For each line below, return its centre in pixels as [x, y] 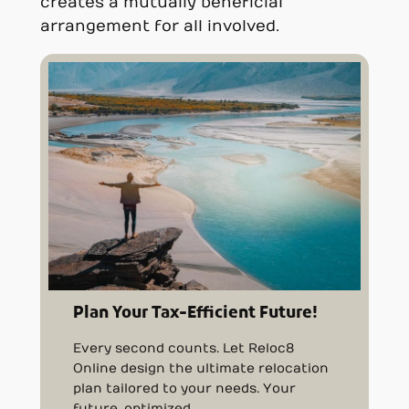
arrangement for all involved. [159, 26]
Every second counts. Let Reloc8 [184, 349]
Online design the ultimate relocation [201, 369]
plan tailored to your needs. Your [185, 389]
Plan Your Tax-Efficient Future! [196, 315]
